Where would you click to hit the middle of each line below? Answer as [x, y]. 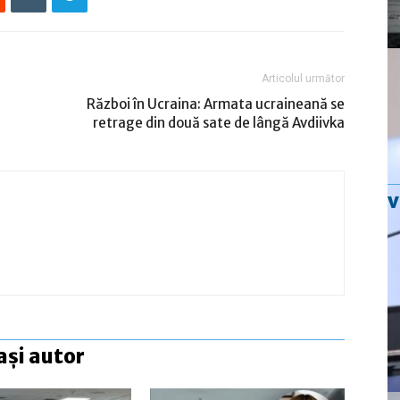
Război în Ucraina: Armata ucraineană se [216, 104]
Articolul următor [303, 78]
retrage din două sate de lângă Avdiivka [219, 122]
